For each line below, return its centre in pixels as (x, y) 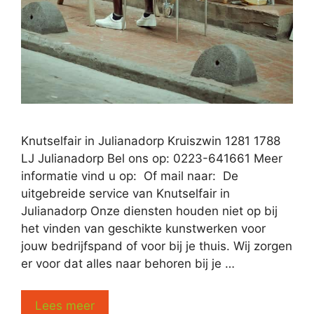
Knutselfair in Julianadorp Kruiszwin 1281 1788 (151, 141)
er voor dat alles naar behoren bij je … (128, 263)
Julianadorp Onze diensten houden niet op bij (149, 211)
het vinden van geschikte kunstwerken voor (143, 228)
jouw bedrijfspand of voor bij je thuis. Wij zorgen (157, 246)
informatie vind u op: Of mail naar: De (130, 176)
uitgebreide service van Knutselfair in (125, 193)
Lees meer (65, 306)
